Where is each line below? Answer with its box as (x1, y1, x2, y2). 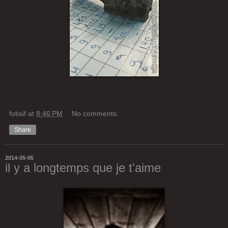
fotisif (9, 109, 26, 118)
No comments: (72, 109, 119, 118)
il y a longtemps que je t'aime (5, 160, 161, 175)
